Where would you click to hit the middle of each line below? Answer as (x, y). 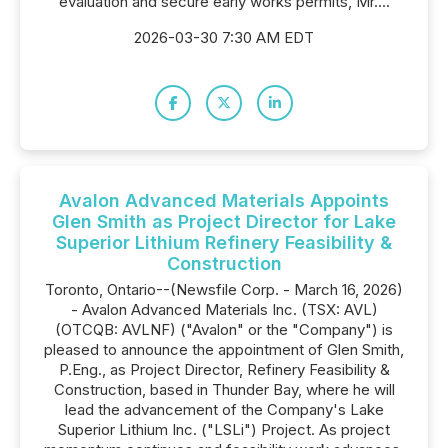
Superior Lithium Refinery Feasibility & (224, 242)
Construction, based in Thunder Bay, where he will (224, 389)
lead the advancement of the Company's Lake (224, 409)
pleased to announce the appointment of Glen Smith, (224, 349)
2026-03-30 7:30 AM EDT (224, 37)
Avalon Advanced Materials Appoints (224, 200)
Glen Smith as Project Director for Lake (224, 221)
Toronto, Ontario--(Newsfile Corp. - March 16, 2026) (224, 289)
